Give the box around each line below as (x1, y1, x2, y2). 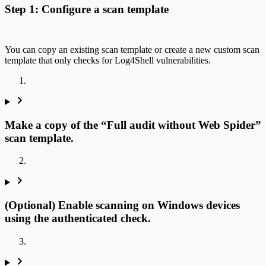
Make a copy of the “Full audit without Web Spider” (5, 118, 261, 131)
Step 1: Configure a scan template (5, 3, 169, 16)
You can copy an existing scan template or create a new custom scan (5, 44, 259, 55)
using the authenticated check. (5, 212, 151, 224)
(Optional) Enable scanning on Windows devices (5, 199, 240, 211)
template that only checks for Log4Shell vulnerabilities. (5, 55, 211, 65)
